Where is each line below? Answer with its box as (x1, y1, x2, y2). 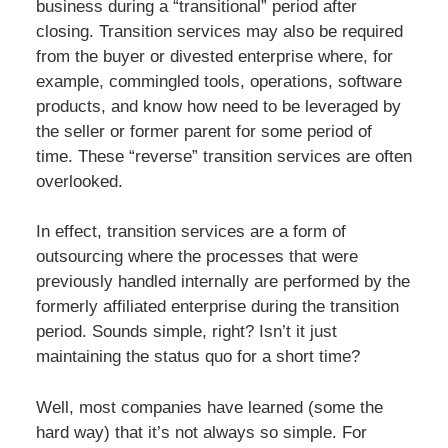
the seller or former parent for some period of (35, 121, 372, 141)
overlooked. (35, 171, 123, 191)
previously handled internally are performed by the (35, 272, 410, 292)
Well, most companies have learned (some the (35, 397, 383, 417)
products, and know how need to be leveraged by (35, 96, 401, 116)
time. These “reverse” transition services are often (35, 146, 412, 166)
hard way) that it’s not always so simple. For (35, 422, 367, 442)
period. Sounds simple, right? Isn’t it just (35, 322, 337, 342)
